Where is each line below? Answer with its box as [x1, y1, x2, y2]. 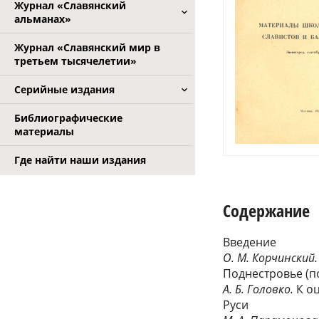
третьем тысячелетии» [14, 54, 137, 68]
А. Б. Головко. [223, 281, 297, 297]
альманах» [14, 12, 71, 26]
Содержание [223, 198, 310, 222]
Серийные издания [14, 83, 115, 96]
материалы [14, 125, 74, 138]
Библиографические [14, 111, 122, 125]
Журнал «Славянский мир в [14, 41, 160, 54]
